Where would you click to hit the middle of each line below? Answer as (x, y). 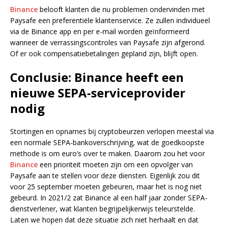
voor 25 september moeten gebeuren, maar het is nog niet (106, 187)
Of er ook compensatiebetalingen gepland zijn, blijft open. (104, 54)
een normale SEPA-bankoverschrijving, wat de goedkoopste (107, 143)
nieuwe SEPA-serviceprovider (98, 93)
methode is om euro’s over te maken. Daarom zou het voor (107, 154)
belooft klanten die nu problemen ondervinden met (121, 10)
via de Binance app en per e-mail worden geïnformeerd (100, 32)
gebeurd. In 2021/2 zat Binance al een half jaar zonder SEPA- (109, 198)
